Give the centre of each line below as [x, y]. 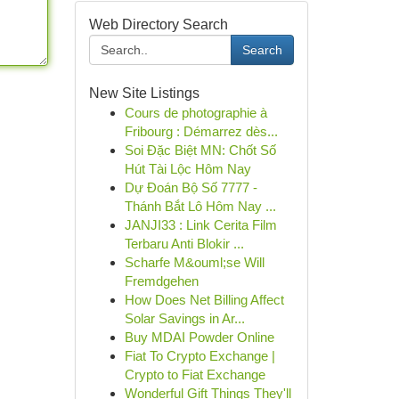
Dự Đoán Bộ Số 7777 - [191, 187]
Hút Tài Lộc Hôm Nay [187, 169]
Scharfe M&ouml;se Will [194, 262]
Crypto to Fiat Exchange [195, 375]
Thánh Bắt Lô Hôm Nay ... [200, 206]
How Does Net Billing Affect [204, 300]
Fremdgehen [161, 281]
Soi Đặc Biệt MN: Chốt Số [200, 150]
